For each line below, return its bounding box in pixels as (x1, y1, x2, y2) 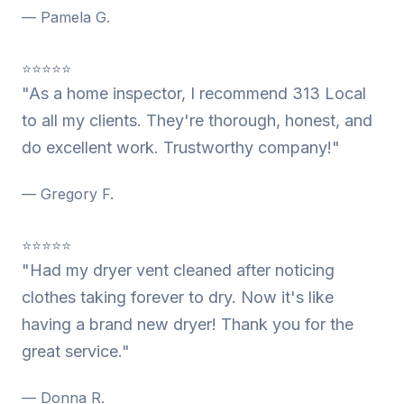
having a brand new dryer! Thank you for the (22, 315, 353, 334)
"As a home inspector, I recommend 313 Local (22, 84, 366, 103)
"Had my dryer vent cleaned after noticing (22, 261, 335, 280)
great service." (22, 342, 130, 361)
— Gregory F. (22, 185, 114, 203)
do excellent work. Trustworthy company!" (22, 138, 340, 157)
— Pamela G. (22, 8, 110, 26)
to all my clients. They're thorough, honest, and (22, 111, 372, 130)
